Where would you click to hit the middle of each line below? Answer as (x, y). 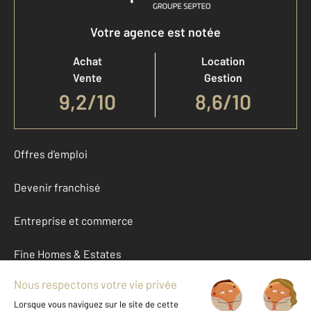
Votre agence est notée (155, 32)
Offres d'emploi (51, 154)
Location (223, 61)
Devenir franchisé (57, 187)
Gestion (223, 78)
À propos (36, 287)
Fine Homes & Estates (68, 254)
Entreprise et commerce (74, 221)
